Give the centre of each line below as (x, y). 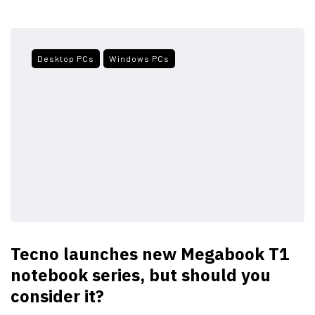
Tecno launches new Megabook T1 (150, 254)
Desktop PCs (66, 59)
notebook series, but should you (141, 275)
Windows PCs (139, 59)
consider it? (57, 296)
